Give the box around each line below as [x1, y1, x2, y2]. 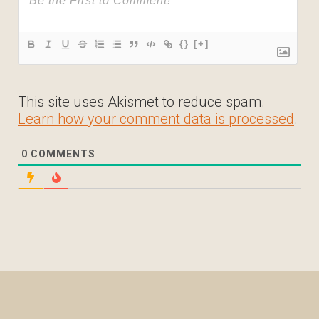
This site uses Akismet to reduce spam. [18, 93, 265, 110]
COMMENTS [28, 148, 95, 159]
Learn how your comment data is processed [18, 110, 294, 127]
